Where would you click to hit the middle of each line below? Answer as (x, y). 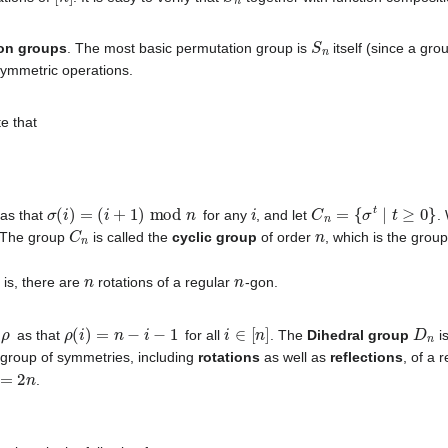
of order (286, 236)
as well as (295, 356)
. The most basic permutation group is (188, 47)
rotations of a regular (164, 282)
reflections (367, 356)
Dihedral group (357, 334)
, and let (284, 214)
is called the (130, 236)
